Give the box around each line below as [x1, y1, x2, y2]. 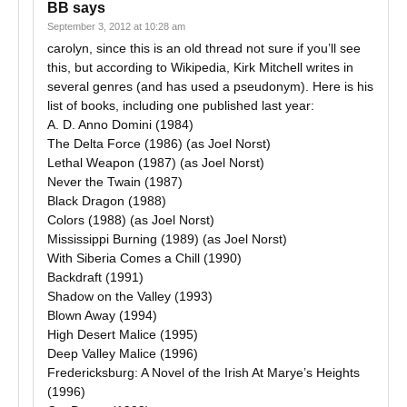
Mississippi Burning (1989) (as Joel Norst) [47, 232, 287, 246]
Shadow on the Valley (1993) [47, 289, 213, 303]
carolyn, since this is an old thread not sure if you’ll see [47, 41, 361, 55]
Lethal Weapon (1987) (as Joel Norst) [47, 155, 264, 170]
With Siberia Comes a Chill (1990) [47, 251, 242, 265]
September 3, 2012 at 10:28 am [47, 21, 185, 32]
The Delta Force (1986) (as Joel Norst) [47, 136, 271, 151]
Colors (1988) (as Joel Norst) [47, 213, 214, 227]
